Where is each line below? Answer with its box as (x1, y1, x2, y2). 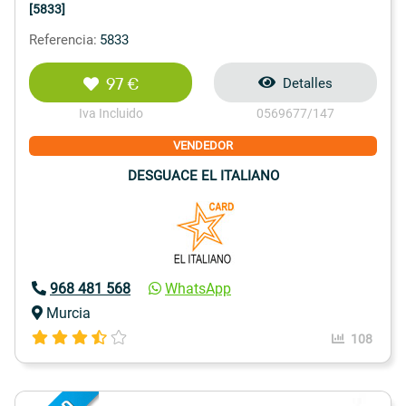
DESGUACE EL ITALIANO (127, 167, 279, 184)
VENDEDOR (173, 139, 233, 153)
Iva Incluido (78, 105, 143, 121)
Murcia (46, 304, 91, 322)
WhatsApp (165, 279, 231, 297)
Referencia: (29, 31, 97, 48)
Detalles (283, 74, 333, 92)
